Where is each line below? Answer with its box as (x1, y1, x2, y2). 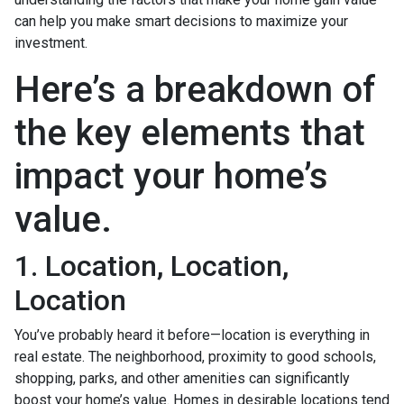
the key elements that (14, 111, 365, 154)
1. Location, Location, (14, 248, 289, 283)
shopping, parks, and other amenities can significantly (14, 369, 350, 387)
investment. (14, 33, 87, 51)
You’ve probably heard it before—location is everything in (14, 326, 370, 344)
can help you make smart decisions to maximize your (14, 12, 348, 30)
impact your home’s (14, 154, 328, 197)
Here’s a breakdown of (14, 68, 376, 111)
